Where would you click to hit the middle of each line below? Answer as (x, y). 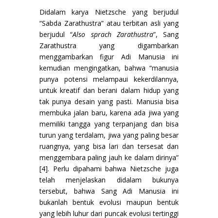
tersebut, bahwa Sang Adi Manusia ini (109, 191)
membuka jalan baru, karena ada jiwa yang (109, 112)
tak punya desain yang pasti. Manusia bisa (109, 101)
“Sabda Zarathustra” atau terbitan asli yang (109, 23)
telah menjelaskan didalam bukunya (109, 180)
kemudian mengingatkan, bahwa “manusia (109, 68)
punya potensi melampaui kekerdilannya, (109, 79)
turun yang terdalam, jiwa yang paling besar (109, 135)
